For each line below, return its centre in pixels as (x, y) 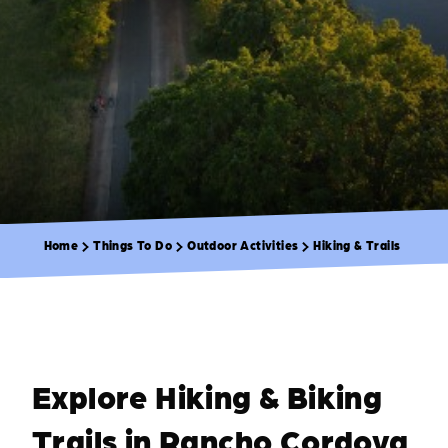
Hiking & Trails (357, 245)
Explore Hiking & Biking (207, 396)
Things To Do (133, 245)
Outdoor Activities (243, 245)
